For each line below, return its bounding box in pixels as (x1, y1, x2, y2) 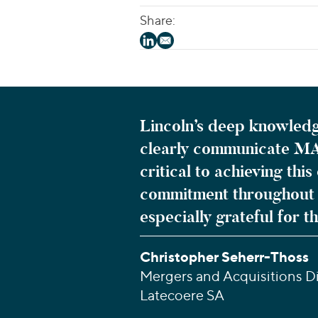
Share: (140, 13, 175, 28)
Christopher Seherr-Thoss (140, 248, 309, 265)
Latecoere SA (140, 286, 224, 304)
